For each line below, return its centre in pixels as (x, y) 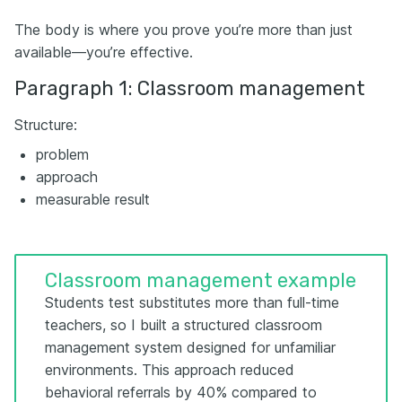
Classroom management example (201, 281)
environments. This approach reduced (170, 370)
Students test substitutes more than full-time (192, 303)
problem (62, 155)
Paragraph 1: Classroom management (190, 89)
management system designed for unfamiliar (190, 348)
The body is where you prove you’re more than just (184, 30)
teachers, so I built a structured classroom (184, 325)
